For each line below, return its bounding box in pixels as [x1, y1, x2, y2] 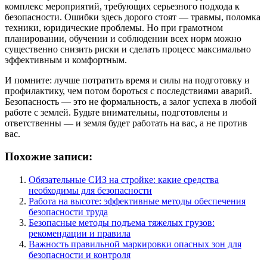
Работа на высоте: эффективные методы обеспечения [29, 195, 246, 206]
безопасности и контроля [29, 249, 131, 260]
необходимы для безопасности [29, 185, 152, 195]
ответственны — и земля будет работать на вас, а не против [5, 117, 247, 128]
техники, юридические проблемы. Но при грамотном [5, 22, 223, 33]
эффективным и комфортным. [5, 54, 127, 65]
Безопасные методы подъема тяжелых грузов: [29, 217, 215, 228]
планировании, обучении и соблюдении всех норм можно [5, 33, 241, 44]
